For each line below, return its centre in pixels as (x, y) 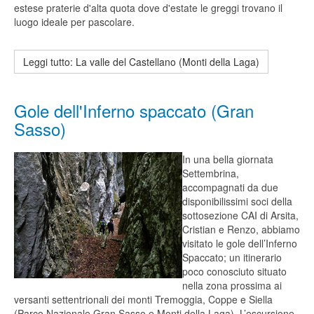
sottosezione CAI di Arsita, (240, 215)
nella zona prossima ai (232, 285)
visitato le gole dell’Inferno (240, 243)
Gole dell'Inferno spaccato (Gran (134, 110)
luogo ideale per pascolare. (74, 22)
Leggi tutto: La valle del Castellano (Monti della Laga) (141, 62)
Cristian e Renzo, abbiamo (241, 229)
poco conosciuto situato (234, 271)
